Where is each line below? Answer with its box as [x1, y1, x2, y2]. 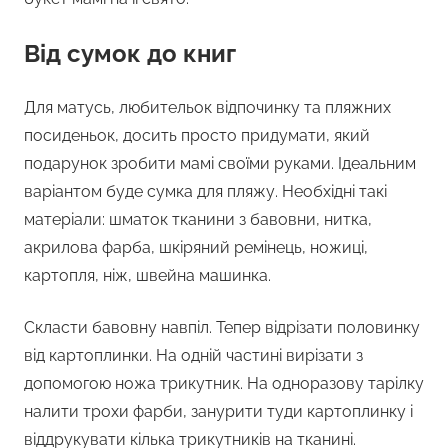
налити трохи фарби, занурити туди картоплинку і [24, 402, 413, 422]
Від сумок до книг [24, 39, 236, 69]
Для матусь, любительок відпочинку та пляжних [24, 98, 391, 118]
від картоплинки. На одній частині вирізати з [24, 346, 363, 366]
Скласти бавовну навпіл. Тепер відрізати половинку [24, 318, 420, 338]
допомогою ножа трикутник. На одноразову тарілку [24, 374, 424, 394]
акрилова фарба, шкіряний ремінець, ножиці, [24, 238, 368, 258]
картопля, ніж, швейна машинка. [24, 266, 271, 286]
